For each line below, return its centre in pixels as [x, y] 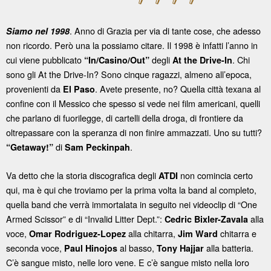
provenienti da [34, 89]
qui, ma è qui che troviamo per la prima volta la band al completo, [131, 190]
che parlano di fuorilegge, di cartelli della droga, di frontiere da [125, 118]
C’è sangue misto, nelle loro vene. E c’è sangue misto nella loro [128, 263]
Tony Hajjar [180, 248]
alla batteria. [229, 248]
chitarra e [237, 233]
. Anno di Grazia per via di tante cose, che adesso [165, 31]
